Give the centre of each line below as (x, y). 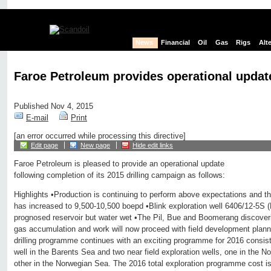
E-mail (37, 118)
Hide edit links (153, 145)
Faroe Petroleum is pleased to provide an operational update (119, 164)
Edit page (44, 145)
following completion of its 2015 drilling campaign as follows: (119, 175)
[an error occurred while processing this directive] (100, 136)
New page (95, 145)
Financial (176, 43)
